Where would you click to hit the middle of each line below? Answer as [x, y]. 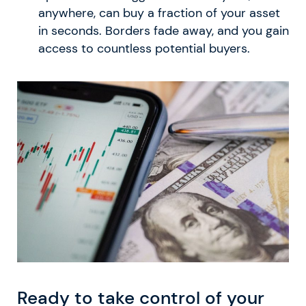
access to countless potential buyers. [144, 48]
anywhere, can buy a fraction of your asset [159, 13]
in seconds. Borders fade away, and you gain [163, 30]
